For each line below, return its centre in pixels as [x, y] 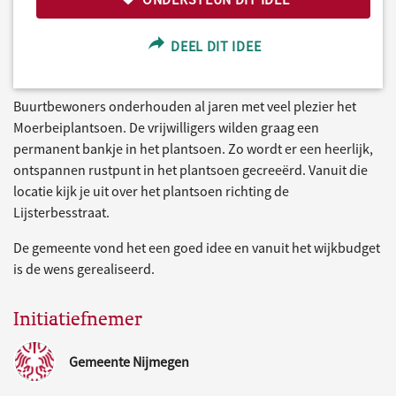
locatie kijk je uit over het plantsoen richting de [151, 191]
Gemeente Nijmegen [129, 362]
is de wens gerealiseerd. [85, 269]
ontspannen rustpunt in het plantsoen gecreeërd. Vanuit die [190, 170]
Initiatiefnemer [78, 319]
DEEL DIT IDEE [214, 46]
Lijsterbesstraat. [61, 213]
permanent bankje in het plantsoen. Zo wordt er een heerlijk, [193, 149]
